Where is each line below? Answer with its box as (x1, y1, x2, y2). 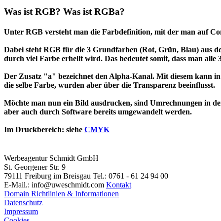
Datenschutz (4, 198, 42, 207)
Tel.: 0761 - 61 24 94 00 (93, 171, 168, 180)
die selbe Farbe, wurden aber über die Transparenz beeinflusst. (4, 81, 215, 90)
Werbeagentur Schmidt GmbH (4, 153, 99, 162)
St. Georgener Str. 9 (4, 162, 66, 171)
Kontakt (106, 180, 131, 189)
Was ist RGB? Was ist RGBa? (4, 6, 125, 17)
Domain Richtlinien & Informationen (4, 189, 119, 198)
